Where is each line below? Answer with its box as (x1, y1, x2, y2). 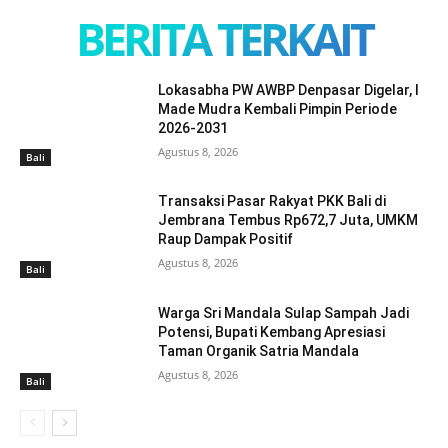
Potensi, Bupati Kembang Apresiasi (158, 324, 386, 341)
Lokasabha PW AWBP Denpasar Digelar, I (158, 81, 420, 98)
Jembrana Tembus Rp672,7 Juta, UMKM (158, 212, 419, 229)
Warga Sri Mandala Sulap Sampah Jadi (158, 305, 410, 322)
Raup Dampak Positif (158, 231, 294, 248)
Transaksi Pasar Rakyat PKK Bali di (158, 193, 387, 210)
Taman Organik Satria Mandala (158, 343, 360, 360)
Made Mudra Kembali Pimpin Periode (158, 100, 398, 117)
